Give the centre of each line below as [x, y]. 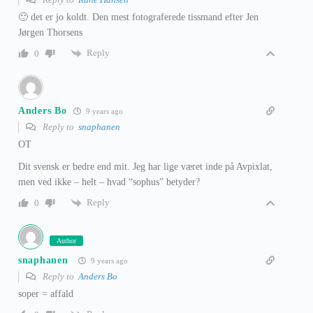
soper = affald [46, 294]
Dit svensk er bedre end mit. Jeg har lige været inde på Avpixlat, [145, 167]
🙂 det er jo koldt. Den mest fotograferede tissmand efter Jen [138, 17]
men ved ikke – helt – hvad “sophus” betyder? [109, 182]
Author [66, 241]
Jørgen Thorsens [50, 33]
